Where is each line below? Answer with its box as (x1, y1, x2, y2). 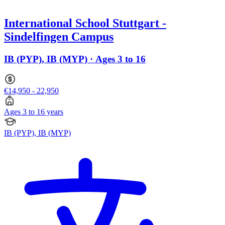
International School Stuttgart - (4, 16, 166, 30)
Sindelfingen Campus (4, 30, 114, 43)
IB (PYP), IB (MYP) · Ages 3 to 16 (4, 53, 146, 64)
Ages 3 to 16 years (4, 107, 63, 117)
